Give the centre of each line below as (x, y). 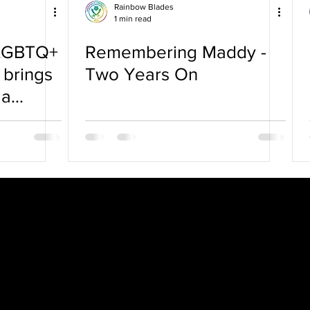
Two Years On (142, 74)
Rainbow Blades (144, 7)
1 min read (133, 18)
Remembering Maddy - (176, 52)
